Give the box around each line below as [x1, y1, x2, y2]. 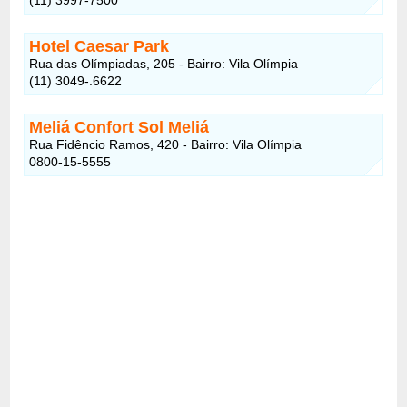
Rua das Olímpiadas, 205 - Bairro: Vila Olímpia [29, 55, 299, 71]
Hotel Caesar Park [29, 36, 170, 55]
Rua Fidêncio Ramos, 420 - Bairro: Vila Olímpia [29, 136, 303, 152]
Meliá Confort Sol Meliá [29, 117, 210, 136]
